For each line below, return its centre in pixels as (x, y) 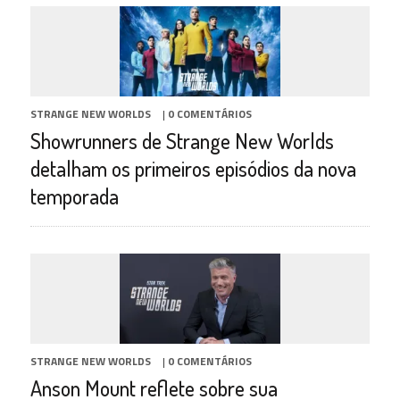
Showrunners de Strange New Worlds (182, 141)
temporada (74, 196)
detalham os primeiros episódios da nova (193, 169)
